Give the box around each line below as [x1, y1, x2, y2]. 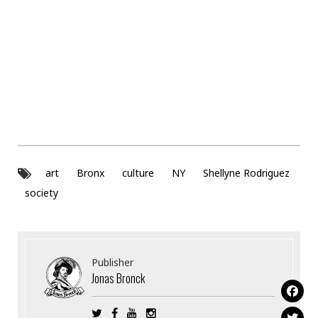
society [25, 185, 58, 199]
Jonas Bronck [92, 269, 146, 287]
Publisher [92, 255, 134, 269]
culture [122, 166, 154, 180]
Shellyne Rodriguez [203, 166, 290, 180]
